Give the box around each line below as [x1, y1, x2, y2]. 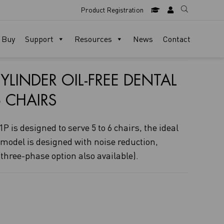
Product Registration [80, 5, 143, 14]
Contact [163, 34, 190, 44]
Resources [74, 34, 112, 44]
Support [25, 34, 53, 44]
